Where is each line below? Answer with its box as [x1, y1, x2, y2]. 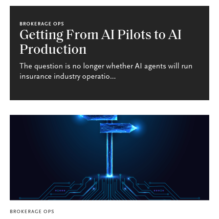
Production [20, 43, 87, 57]
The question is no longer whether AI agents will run [20, 62, 193, 70]
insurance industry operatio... [20, 72, 116, 81]
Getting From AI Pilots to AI [20, 28, 182, 43]
